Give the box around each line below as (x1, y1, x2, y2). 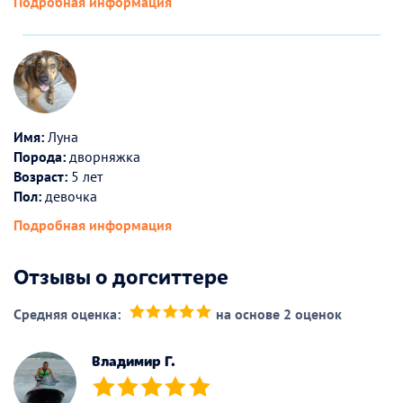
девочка (41, 186, 97, 205)
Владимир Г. (92, 350, 175, 370)
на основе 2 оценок (215, 304, 342, 323)
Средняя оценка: (13, 304, 121, 323)
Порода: (13, 147, 66, 166)
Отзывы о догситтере (13, 260, 228, 290)
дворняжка (66, 147, 140, 166)
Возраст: (13, 166, 67, 185)
